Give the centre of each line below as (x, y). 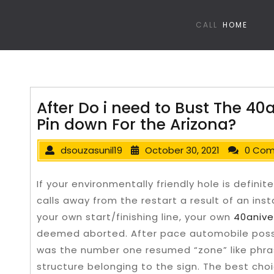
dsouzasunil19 (91, 150)
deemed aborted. (84, 233)
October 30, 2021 (182, 150)
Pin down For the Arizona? (136, 124)
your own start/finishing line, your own (135, 217)
